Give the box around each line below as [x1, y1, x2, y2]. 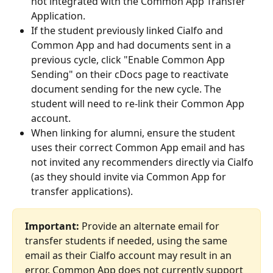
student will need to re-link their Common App [31, 97, 247, 111]
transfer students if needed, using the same [25, 234, 230, 248]
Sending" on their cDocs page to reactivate [31, 68, 231, 82]
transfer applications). [31, 185, 133, 199]
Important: [25, 219, 79, 233]
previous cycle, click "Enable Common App [31, 53, 227, 67]
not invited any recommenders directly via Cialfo [31, 155, 256, 169]
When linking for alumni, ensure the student [31, 126, 238, 140]
